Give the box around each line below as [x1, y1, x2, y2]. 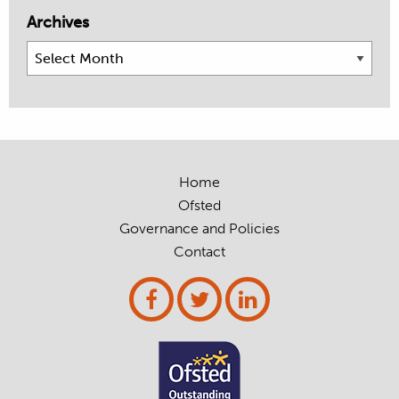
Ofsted [178, 197, 221, 215]
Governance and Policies [119, 220, 280, 238]
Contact [174, 243, 225, 261]
